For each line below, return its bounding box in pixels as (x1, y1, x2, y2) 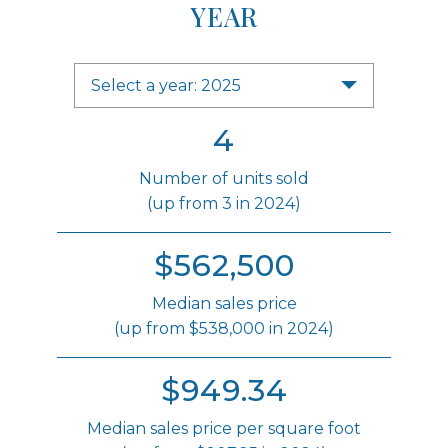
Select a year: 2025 (201, 75, 241, 95)
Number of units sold (139, 168, 309, 188)
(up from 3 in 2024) (147, 193, 301, 213)
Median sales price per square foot (87, 418, 361, 438)
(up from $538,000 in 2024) (114, 318, 334, 338)
